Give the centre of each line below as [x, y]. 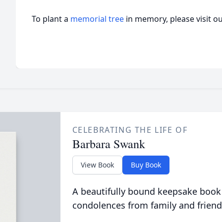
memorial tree [97, 19]
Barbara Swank [109, 144]
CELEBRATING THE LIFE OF [130, 130]
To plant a [51, 19]
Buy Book [146, 165]
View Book [97, 165]
